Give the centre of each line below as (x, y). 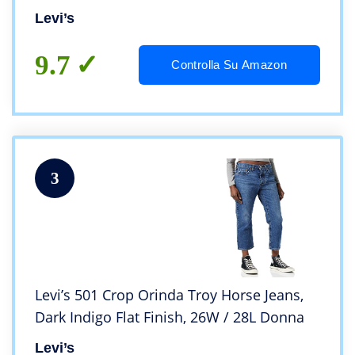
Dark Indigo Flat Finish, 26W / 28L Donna (170, 317)
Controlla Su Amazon (229, 65)
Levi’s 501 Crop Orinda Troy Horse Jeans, (169, 295)
